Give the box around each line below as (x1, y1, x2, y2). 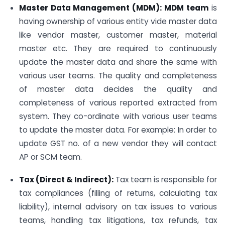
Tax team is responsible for (113, 174, 217, 185)
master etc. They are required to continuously (19, 43, 217, 54)
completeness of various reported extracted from (19, 97, 217, 108)
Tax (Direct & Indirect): (19, 174, 114, 185)
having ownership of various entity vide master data (19, 16, 217, 27)
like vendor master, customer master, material (19, 30, 217, 41)
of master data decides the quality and (19, 84, 217, 95)
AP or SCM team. (19, 152, 82, 163)
